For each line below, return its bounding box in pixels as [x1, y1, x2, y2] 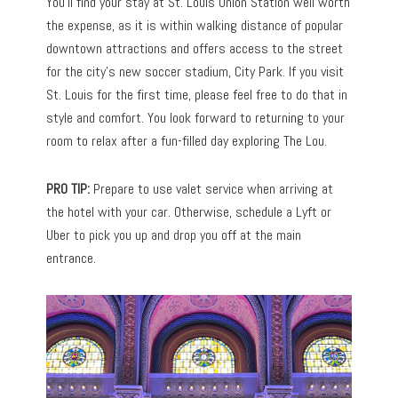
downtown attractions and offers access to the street [46, 39, 344, 59]
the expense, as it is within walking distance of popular [46, 16, 344, 36]
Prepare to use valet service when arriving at [93, 179, 334, 199]
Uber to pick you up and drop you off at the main [46, 226, 302, 245]
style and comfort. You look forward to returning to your [46, 108, 346, 128]
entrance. [46, 249, 97, 268]
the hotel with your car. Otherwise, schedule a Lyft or [46, 203, 332, 222]
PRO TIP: [46, 179, 94, 199]
